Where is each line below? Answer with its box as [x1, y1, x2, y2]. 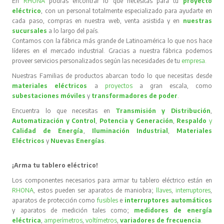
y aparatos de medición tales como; [12, 206, 134, 214]
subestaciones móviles [12, 91, 87, 99]
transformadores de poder [91, 91, 178, 99]
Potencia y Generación [99, 116, 173, 124]
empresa [181, 56, 205, 64]
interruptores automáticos [124, 196, 212, 204]
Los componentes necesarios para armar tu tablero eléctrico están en [12, 176, 212, 184]
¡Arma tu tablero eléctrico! [12, 161, 98, 169]
